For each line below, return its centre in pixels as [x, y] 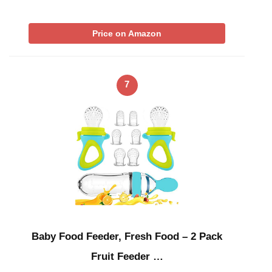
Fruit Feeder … [127, 257]
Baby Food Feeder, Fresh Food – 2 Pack [127, 237]
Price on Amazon [127, 33]
